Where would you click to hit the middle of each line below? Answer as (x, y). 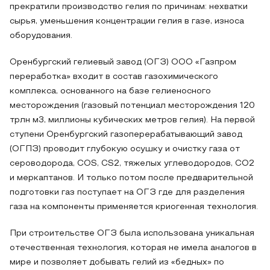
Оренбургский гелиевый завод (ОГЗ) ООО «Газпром (123, 62)
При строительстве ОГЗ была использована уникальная (132, 234)
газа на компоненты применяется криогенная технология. (134, 207)
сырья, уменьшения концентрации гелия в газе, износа (127, 21)
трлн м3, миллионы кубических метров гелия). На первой (132, 120)
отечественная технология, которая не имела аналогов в (133, 248)
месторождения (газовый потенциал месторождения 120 (132, 106)
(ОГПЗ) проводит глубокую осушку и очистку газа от (125, 149)
